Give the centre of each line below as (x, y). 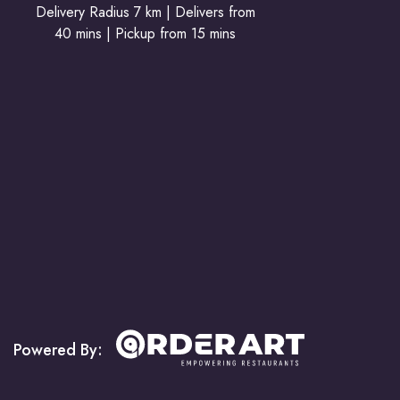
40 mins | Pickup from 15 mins (146, 33)
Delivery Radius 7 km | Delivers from (145, 12)
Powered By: (60, 350)
